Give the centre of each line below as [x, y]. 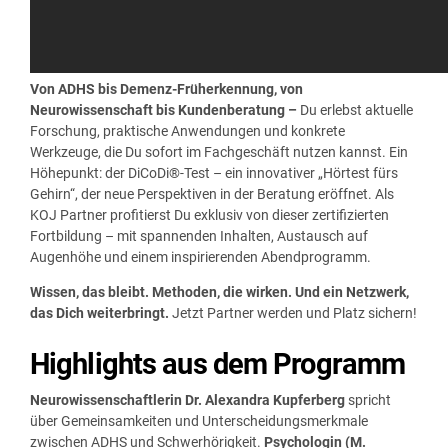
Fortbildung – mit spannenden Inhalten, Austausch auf [199, 235]
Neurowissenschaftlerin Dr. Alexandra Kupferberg [187, 400]
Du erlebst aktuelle [355, 109]
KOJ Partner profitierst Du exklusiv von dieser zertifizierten [209, 214]
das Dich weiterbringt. [101, 312]
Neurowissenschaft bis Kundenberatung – [163, 109]
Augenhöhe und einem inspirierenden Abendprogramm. [200, 256]
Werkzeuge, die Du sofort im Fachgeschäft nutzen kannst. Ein [219, 151]
